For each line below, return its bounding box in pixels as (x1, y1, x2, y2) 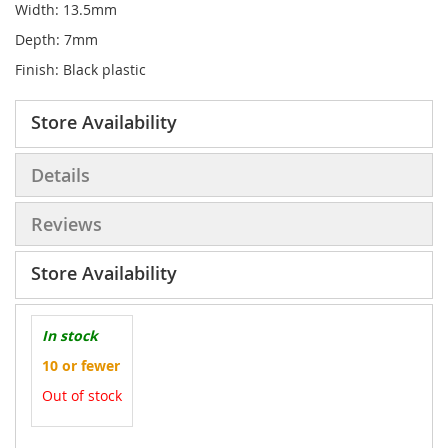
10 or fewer (42, 356, 120, 376)
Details (31, 163, 90, 188)
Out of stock (42, 386, 122, 406)
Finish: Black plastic (15, 60, 146, 80)
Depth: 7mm (15, 30, 98, 50)
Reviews (31, 212, 102, 237)
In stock (42, 326, 98, 346)
